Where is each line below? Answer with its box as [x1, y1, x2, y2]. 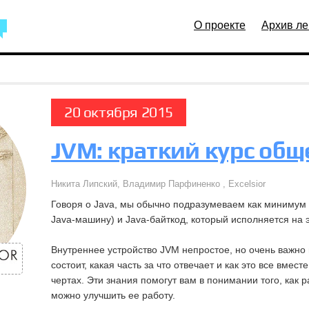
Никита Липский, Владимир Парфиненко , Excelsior [51, 179, 266, 189]
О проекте [194, 19, 246, 31]
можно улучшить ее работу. [51, 290, 175, 301]
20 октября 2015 [64, 103, 173, 121]
